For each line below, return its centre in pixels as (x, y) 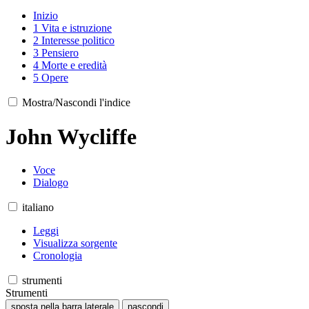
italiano (38, 208)
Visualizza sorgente (75, 243)
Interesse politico (78, 41)
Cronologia (58, 256)
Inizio (46, 16)
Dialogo (51, 183)
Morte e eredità (74, 66)
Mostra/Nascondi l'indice (76, 103)
